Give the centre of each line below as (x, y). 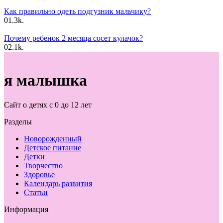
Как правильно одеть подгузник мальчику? (77, 11)
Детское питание (53, 147)
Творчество (43, 165)
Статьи (36, 192)
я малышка (46, 80)
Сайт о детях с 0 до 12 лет (48, 105)
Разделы (18, 121)
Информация (26, 209)
